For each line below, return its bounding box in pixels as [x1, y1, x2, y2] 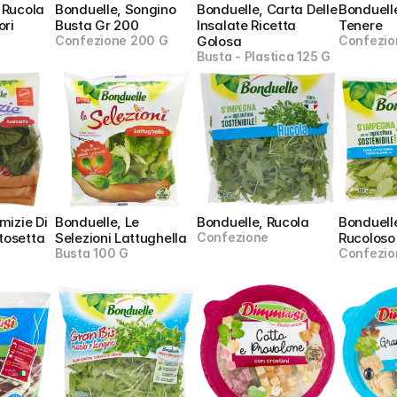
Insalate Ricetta [197, 17, 297, 34]
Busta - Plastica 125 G [197, 49, 331, 64]
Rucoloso [339, 230, 395, 246]
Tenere [339, 17, 383, 34]
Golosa [197, 33, 242, 50]
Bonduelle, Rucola [197, 214, 309, 230]
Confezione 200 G [55, 33, 168, 48]
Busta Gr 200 [55, 17, 139, 34]
